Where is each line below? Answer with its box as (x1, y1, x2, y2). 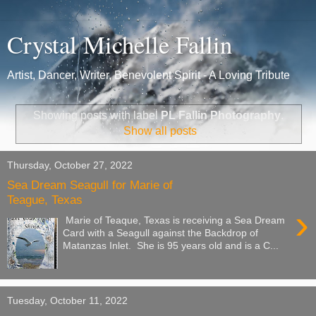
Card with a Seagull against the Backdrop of (63, 226, 259, 238)
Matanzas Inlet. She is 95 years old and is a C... (63, 239, 279, 251)
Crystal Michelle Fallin (7, 28, 232, 61)
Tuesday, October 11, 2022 (7, 294, 128, 306)
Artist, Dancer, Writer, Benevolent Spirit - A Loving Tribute (7, 69, 290, 81)
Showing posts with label (32, 109, 161, 121)
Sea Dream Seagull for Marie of (7, 178, 173, 193)
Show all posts (123, 124, 197, 137)
